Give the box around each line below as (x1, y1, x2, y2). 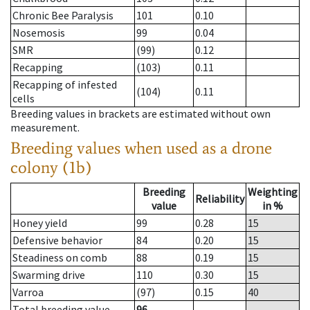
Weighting (248, 185, 298, 199)
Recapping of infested (12, 77, 117, 92)
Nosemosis (12, 26, 65, 40)
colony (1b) (10, 157, 92, 178)
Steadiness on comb (12, 250, 107, 265)
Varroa (12, 285, 44, 300)
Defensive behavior (12, 233, 102, 248)
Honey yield (12, 216, 67, 230)
